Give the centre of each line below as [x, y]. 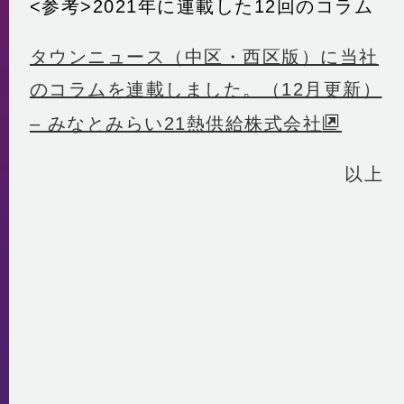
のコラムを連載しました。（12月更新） [206, 90]
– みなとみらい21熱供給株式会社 [176, 124]
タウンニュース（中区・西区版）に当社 [204, 57]
